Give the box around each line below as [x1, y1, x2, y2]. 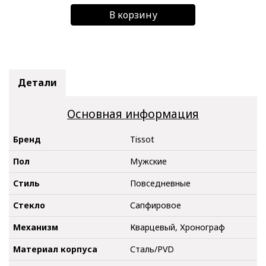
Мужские [130, 156, 167, 167]
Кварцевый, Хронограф [130, 221, 225, 233]
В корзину [109, 8, 157, 22]
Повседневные [130, 178, 191, 189]
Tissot [130, 134, 154, 145]
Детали [18, 76, 57, 90]
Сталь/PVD [130, 243, 174, 255]
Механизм [13, 221, 58, 233]
